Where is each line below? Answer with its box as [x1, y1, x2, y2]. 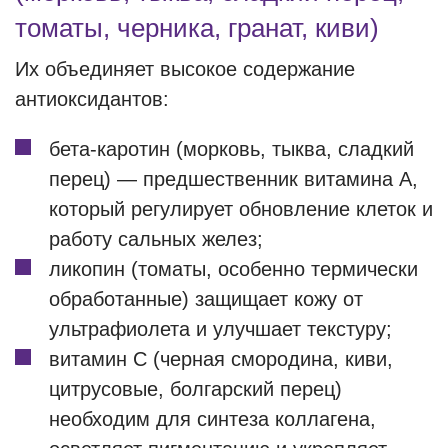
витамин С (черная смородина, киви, [49, 348, 393, 370]
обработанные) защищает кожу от [49, 288, 363, 310]
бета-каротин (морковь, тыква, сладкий [49, 138, 414, 160]
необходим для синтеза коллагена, [49, 408, 376, 430]
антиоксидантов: [15, 88, 169, 110]
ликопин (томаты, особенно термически [49, 258, 418, 280]
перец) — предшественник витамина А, [49, 168, 418, 190]
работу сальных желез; [49, 228, 263, 250]
